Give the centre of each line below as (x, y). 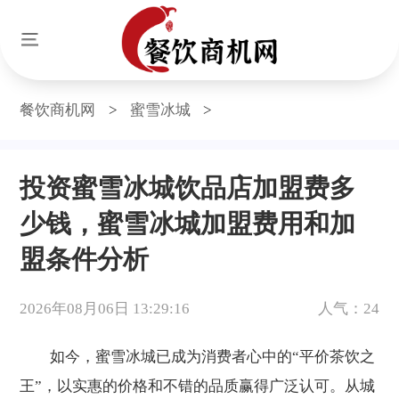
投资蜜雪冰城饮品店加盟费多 (188, 187)
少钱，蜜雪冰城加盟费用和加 (188, 223)
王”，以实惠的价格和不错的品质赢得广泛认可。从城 (198, 386)
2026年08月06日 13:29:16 (105, 309)
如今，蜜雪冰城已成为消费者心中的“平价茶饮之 (198, 356)
